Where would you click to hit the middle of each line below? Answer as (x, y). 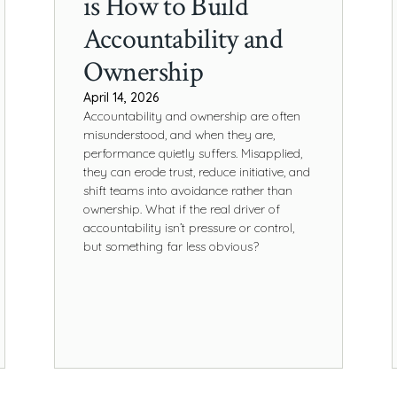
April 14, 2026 (121, 97)
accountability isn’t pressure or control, (188, 227)
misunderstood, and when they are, (179, 134)
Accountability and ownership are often (191, 116)
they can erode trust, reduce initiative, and (196, 171)
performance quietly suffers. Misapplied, (192, 153)
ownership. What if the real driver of (181, 209)
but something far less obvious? (171, 246)
